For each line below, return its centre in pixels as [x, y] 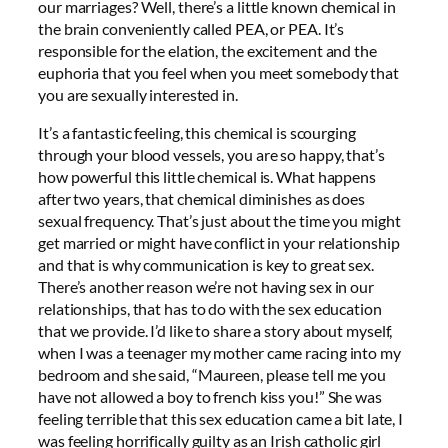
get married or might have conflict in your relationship [219, 243]
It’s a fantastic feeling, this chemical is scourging [197, 133]
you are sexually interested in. [138, 95]
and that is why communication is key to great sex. [206, 265]
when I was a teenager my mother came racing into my [219, 353]
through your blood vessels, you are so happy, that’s [211, 155]
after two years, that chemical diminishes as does [202, 199]
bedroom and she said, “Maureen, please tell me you [212, 375]
